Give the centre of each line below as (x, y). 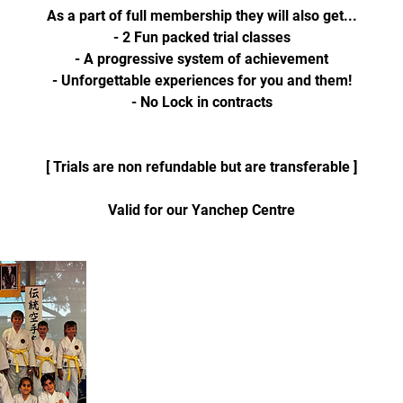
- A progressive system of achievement (201, 59)
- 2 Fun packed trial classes (201, 37)
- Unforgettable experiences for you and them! (201, 81)
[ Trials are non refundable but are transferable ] (201, 167)
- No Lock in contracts (201, 102)
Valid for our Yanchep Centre (201, 210)
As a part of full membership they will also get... (201, 16)
